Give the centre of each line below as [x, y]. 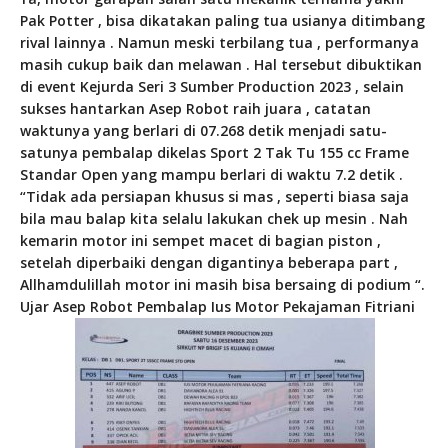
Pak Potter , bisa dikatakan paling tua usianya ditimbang [222, 21]
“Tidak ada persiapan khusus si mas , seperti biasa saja [214, 197]
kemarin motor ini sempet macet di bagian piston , [200, 241]
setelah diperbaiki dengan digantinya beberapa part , [209, 263]
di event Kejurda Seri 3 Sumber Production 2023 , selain [212, 87]
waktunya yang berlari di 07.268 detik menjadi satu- [203, 131]
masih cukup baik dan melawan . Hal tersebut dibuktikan [221, 65]
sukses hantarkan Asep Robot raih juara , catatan [195, 109]
